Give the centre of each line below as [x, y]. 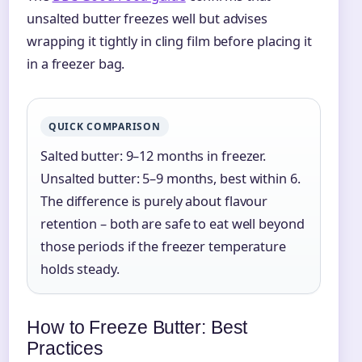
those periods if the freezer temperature [163, 246]
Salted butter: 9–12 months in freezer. [154, 156]
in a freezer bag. [76, 63]
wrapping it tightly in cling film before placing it [169, 41]
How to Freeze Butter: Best [137, 327]
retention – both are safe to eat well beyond [173, 223]
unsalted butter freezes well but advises [147, 18]
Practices [65, 348]
